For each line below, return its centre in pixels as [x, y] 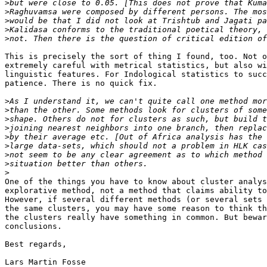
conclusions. [33, 226]
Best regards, [36, 244]
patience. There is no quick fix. [81, 83]
